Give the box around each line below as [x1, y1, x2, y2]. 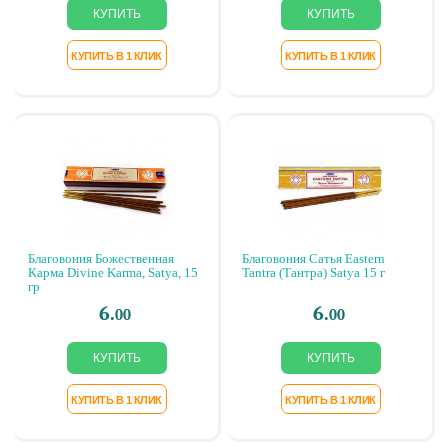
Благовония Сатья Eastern [242, 251, 385, 266]
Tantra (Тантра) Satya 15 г [242, 265, 385, 280]
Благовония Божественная [28, 251, 174, 266]
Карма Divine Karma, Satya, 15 [28, 265, 198, 280]
